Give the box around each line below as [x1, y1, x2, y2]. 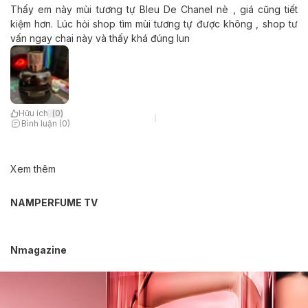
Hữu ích [19, 108, 48, 118]
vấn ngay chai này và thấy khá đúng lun [10, 32, 190, 44]
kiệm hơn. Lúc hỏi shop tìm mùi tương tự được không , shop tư [10, 18, 298, 30]
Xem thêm [10, 162, 56, 175]
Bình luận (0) [21, 118, 70, 129]
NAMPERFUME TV [10, 196, 98, 208]
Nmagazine [10, 243, 67, 256]
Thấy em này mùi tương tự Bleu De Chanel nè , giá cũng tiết [10, 3, 298, 15]
